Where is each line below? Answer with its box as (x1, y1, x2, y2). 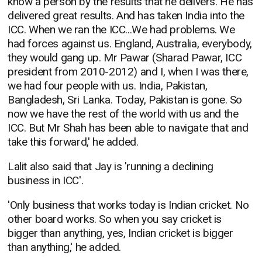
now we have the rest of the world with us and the (8, 107, 239, 121)
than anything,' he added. (8, 240, 122, 254)
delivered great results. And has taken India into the (8, 9, 244, 23)
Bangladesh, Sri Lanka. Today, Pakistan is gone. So (8, 93, 243, 107)
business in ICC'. (8, 174, 84, 188)
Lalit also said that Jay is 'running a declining (8, 160, 213, 174)
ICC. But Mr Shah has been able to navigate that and (8, 121, 249, 135)
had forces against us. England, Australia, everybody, (8, 37, 252, 51)
